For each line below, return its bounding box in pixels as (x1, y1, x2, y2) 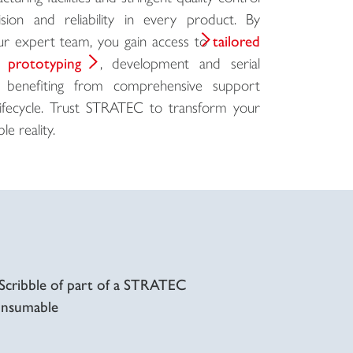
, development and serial (99, 51, 261, 74)
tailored (213, 29, 260, 52)
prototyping (7, 51, 81, 74)
